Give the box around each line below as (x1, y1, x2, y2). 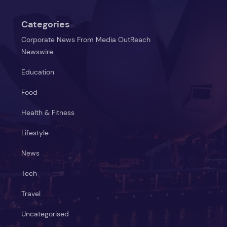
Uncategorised (21, 209, 69, 218)
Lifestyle (21, 128, 49, 137)
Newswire (21, 47, 53, 56)
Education (21, 67, 54, 77)
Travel (21, 188, 41, 198)
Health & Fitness (21, 107, 74, 117)
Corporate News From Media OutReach (21, 34, 150, 44)
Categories (21, 18, 69, 30)
